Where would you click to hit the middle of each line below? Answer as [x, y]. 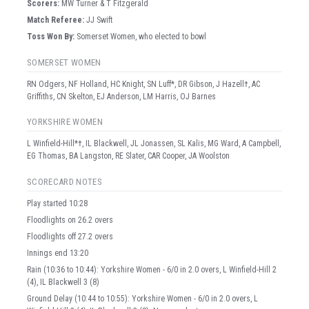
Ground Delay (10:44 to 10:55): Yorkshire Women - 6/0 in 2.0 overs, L [142, 299]
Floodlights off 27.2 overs [70, 237]
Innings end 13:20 [58, 253]
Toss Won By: [51, 36]
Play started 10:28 [57, 204]
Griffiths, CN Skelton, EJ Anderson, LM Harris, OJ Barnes [121, 96]
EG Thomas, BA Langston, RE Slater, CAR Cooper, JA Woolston [128, 156]
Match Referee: [56, 20]
